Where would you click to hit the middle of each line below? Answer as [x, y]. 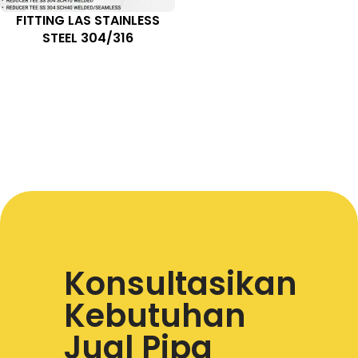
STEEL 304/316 [88, 38]
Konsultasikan [181, 284]
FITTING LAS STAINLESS [88, 21]
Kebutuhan [155, 316]
